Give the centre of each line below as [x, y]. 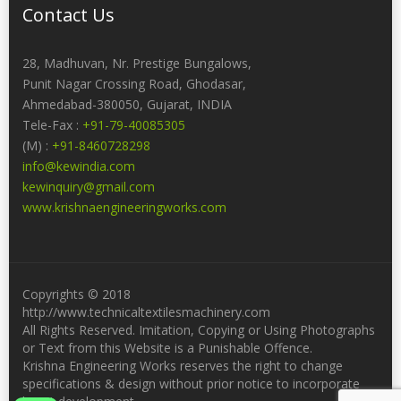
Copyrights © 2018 [77, 294]
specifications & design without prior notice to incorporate [191, 384]
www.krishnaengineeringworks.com [124, 208]
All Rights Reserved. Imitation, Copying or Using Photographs [199, 330]
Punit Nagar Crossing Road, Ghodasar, [134, 84]
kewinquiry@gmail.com [89, 187]
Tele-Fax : [52, 125]
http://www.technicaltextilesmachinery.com [146, 312]
